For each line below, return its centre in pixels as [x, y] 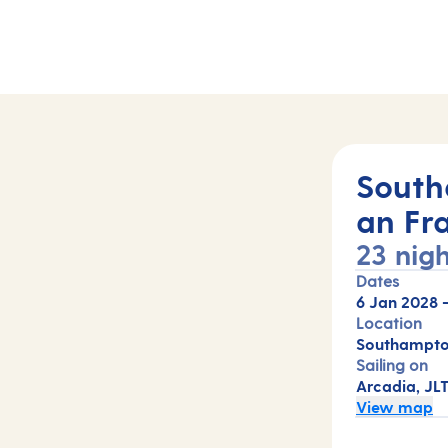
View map [394, 406]
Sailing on [392, 364]
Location [389, 322]
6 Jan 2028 [397, 301]
